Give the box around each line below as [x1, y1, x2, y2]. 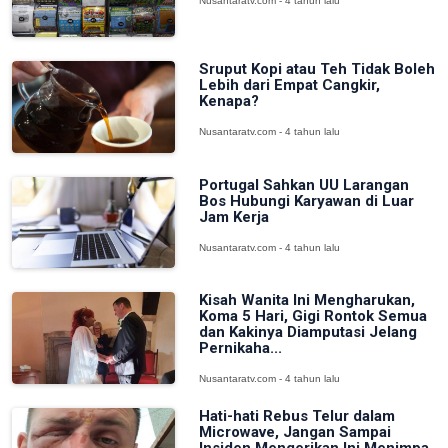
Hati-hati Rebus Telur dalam [198, 407, 395, 425]
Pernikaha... [198, 339, 282, 358]
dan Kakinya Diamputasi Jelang [198, 323, 417, 342]
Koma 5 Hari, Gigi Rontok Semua [198, 307, 427, 326]
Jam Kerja [198, 207, 269, 226]
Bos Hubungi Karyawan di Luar [198, 191, 414, 210]
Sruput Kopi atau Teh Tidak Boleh [198, 60, 435, 79]
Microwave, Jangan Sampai [198, 423, 391, 441]
